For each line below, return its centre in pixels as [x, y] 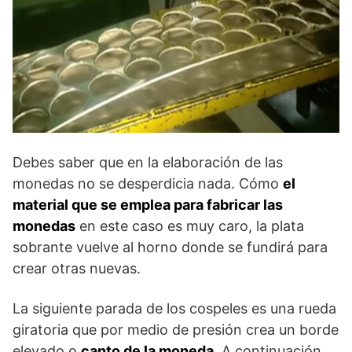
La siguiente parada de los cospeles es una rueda [174, 309]
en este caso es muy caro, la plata [190, 226]
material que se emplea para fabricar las [148, 205]
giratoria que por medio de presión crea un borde [176, 330]
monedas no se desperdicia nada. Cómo [148, 184]
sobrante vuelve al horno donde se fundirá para [170, 247]
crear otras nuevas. [77, 269]
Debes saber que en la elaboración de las [148, 163]
